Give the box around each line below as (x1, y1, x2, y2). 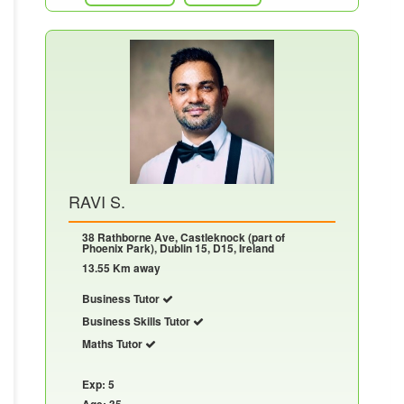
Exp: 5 (82, 375, 115, 392)
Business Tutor (82, 289, 162, 307)
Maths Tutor (82, 335, 145, 352)
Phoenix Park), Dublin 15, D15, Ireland (82, 239, 274, 256)
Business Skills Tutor (82, 312, 193, 329)
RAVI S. (69, 188, 125, 213)
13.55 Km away (82, 259, 161, 276)
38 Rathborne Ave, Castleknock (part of (82, 228, 285, 245)
